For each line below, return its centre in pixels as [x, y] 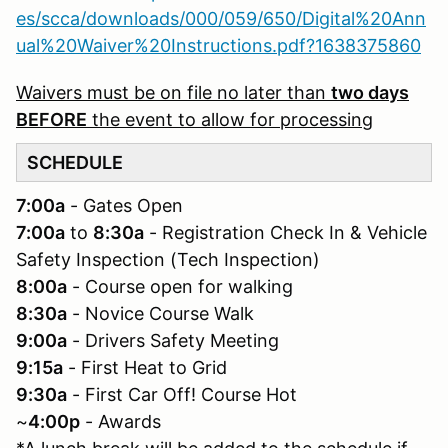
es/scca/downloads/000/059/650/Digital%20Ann [221, 18]
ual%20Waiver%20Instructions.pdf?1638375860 [218, 45]
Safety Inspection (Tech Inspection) [168, 259]
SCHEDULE [75, 162]
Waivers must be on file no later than [173, 92]
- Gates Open [124, 205]
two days [370, 92]
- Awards [120, 421]
